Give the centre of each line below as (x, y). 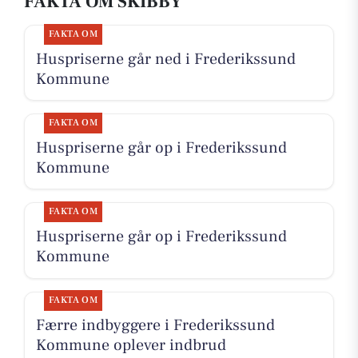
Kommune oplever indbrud (131, 346)
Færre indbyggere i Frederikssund (155, 326)
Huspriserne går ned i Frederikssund (165, 59)
